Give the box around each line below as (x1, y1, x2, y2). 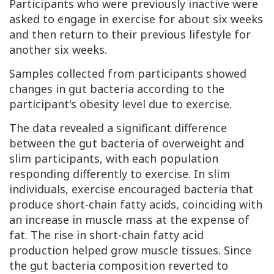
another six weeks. (9, 42, 107, 57)
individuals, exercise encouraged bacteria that (9, 182, 253, 197)
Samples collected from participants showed (9, 66, 246, 81)
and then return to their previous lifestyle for (9, 27, 251, 42)
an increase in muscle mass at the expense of (9, 212, 250, 228)
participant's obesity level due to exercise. (9, 97, 232, 112)
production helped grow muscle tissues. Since (9, 243, 251, 258)
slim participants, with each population (9, 151, 218, 166)
